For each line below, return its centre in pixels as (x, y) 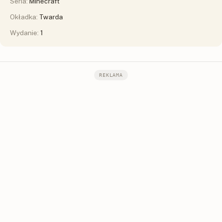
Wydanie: (25, 33)
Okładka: (25, 17)
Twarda (51, 17)
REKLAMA (111, 75)
